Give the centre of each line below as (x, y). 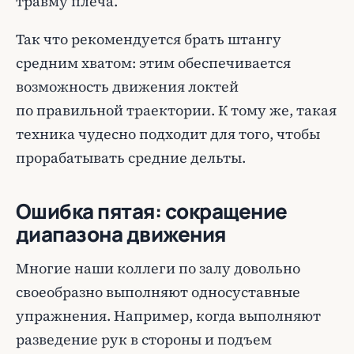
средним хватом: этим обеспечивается (153, 63)
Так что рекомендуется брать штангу (149, 39)
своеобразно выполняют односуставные (158, 292)
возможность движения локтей (127, 87)
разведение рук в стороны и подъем (144, 339)
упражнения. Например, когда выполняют (168, 316)
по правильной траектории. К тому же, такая (176, 110)
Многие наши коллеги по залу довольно (158, 268)
